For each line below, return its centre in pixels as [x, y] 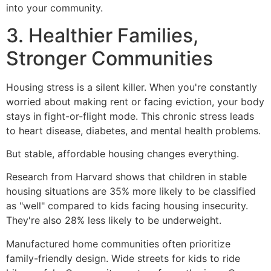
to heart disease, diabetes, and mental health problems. [133, 130]
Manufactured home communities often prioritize [118, 243]
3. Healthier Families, [102, 35]
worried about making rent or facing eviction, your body [135, 101]
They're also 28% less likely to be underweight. [114, 220]
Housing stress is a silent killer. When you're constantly [132, 87]
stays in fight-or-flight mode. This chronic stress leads [130, 116]
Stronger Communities [109, 58]
